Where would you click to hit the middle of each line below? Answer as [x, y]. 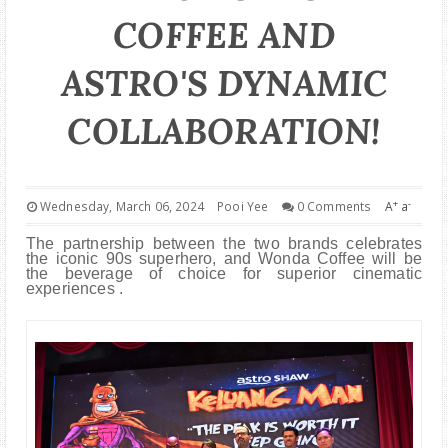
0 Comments [334, 206]
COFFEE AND [224, 36]
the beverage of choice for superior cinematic [224, 274]
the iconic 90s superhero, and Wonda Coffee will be [224, 259]
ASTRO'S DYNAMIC [224, 84]
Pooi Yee [243, 206]
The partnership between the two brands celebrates [224, 244]
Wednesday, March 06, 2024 [120, 206]
